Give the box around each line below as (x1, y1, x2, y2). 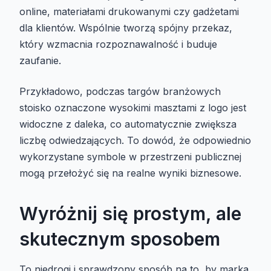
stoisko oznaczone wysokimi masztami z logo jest (19, 101, 246, 114)
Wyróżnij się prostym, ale (19, 202, 241, 224)
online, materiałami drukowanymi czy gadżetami (19, 5, 239, 18)
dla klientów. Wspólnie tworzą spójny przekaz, (19, 21, 232, 34)
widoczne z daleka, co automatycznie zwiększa (19, 117, 237, 130)
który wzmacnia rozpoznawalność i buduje (19, 38, 217, 50)
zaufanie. (19, 54, 61, 67)
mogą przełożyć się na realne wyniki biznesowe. (19, 166, 241, 179)
